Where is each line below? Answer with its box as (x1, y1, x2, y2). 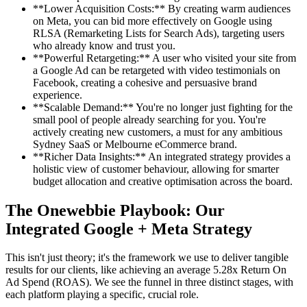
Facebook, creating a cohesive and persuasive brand (33, 76, 257, 88)
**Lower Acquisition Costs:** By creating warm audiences (33, 2, 291, 14)
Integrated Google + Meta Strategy (5, 219, 252, 238)
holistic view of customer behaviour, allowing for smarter (33, 162, 279, 175)
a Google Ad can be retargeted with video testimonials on (33, 64, 280, 76)
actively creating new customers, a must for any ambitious (33, 125, 282, 138)
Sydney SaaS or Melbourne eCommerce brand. (33, 138, 237, 150)
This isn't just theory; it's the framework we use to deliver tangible (5, 251, 288, 264)
